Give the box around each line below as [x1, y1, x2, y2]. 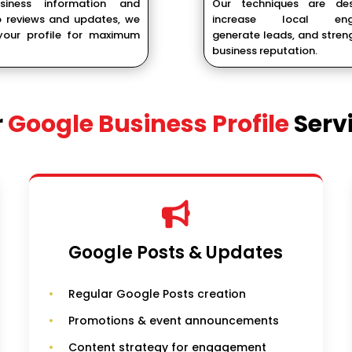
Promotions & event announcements [68, 313, 280, 329]
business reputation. [212, 43, 318, 59]
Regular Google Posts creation [68, 286, 247, 302]
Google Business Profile [7, 108, 289, 141]
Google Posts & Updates [68, 240, 284, 266]
